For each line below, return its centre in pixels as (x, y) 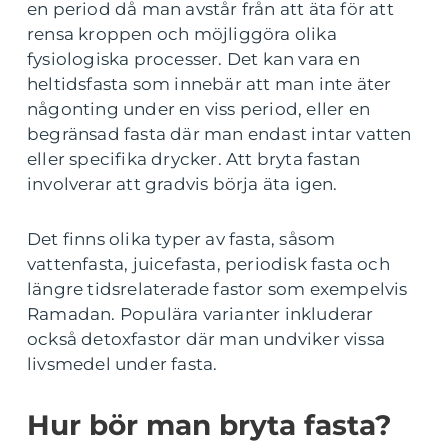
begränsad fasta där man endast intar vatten (219, 134)
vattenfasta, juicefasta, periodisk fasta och (208, 264)
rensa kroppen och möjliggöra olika (182, 34)
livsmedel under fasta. (122, 364)
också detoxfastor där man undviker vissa (206, 339)
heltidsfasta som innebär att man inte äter (209, 84)
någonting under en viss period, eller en (199, 109)
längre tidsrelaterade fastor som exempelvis (217, 289)
